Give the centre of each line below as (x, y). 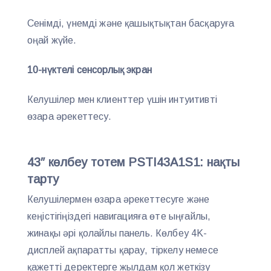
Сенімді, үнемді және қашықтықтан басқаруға (131, 24)
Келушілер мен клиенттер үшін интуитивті (122, 100)
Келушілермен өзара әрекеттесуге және (119, 199)
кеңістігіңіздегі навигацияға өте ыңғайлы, (119, 216)
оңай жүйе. (52, 41)
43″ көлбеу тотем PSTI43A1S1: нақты (133, 162)
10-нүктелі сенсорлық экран (90, 70)
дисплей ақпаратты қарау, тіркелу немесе (123, 250)
